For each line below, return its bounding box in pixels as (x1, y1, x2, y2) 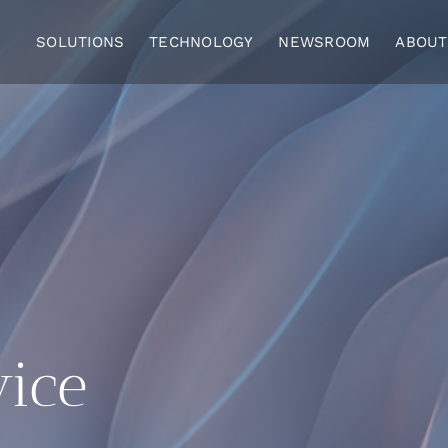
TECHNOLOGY (149, 32, 254, 51)
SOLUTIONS (36, 32, 125, 51)
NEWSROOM (278, 32, 371, 51)
